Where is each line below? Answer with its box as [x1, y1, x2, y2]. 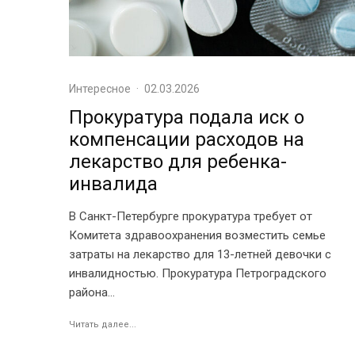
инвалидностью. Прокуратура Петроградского [69, 266, 326, 281]
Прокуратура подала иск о [69, 106, 304, 129]
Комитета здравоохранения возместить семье [69, 228, 326, 243]
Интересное [69, 82, 131, 96]
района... [69, 285, 115, 300]
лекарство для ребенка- [69, 151, 287, 174]
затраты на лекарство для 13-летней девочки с [69, 247, 331, 262]
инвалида [69, 173, 158, 196]
